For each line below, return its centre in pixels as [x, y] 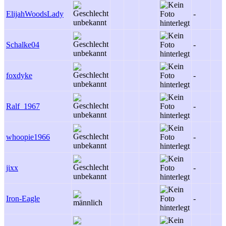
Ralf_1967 [23, 106]
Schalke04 [23, 45]
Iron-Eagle [23, 199]
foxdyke [19, 75]
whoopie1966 [28, 137]
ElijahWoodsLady [35, 14]
